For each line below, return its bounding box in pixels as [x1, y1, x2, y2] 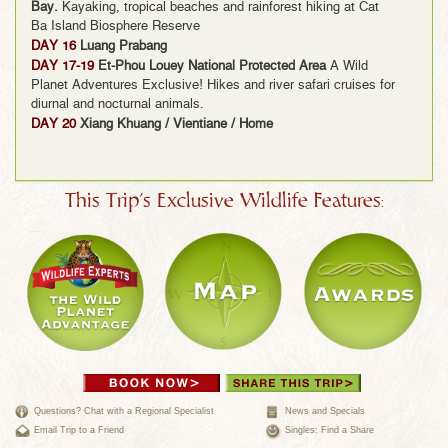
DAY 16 [31, 40, 76, 54]
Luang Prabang [80, 40, 167, 54]
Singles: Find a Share [284, 425, 374, 436]
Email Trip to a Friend [34, 425, 124, 436]
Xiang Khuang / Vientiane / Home [80, 118, 273, 132]
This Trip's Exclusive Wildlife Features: [64, 191, 384, 212]
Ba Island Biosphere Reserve [31, 20, 200, 34]
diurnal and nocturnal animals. [31, 98, 204, 112]
